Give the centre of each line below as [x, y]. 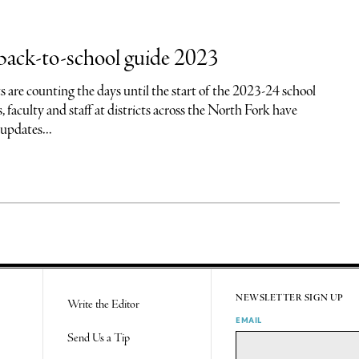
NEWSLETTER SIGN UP [290, 298]
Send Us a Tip [99, 338]
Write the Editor [104, 304]
